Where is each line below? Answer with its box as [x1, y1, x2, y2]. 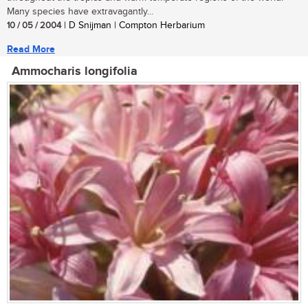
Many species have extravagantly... [7, 5, 153, 17]
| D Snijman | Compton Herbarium [61, 19, 205, 31]
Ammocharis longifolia [12, 63, 137, 79]
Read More [7, 43, 55, 55]
